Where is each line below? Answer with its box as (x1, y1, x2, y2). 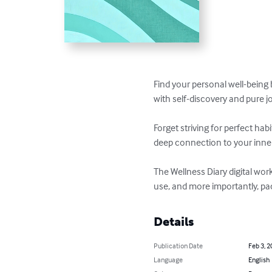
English (248, 255, 270, 265)
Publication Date (154, 241, 203, 251)
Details (154, 214, 194, 229)
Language (154, 255, 183, 265)
